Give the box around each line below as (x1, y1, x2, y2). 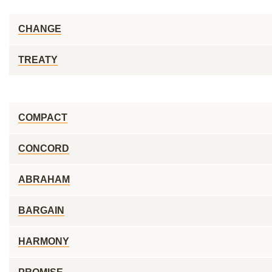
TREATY (18, 55, 58, 65)
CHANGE (18, 24, 61, 34)
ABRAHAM (18, 174, 70, 185)
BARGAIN (18, 205, 64, 216)
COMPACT (18, 112, 67, 123)
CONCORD (18, 143, 69, 154)
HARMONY (18, 236, 69, 246)
